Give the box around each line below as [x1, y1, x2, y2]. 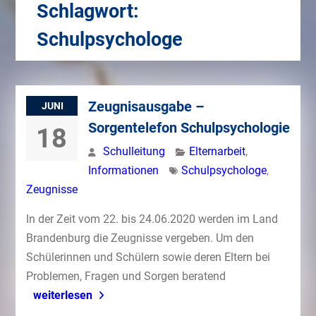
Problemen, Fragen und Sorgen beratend [25, 269, 226, 283]
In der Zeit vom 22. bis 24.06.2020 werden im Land [25, 212, 278, 226]
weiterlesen [32, 288, 92, 302]
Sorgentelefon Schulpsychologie [87, 119, 290, 136]
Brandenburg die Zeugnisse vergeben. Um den [25, 231, 254, 245]
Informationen [87, 164, 159, 177]
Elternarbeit [188, 145, 245, 158]
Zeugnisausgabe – [87, 98, 205, 115]
